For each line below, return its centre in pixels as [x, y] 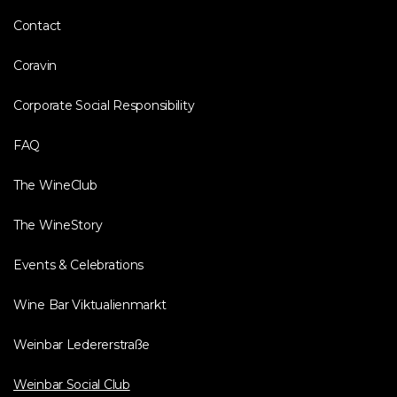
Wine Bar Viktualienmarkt [90, 305]
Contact [38, 26]
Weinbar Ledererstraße [82, 345]
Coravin [35, 66]
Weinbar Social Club [72, 385]
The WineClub [55, 186]
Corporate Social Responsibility [104, 106]
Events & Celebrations [79, 265]
